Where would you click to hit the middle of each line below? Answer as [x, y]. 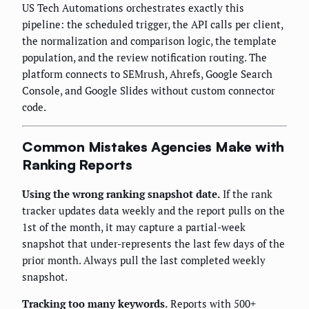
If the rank [246, 193]
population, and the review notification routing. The [144, 57]
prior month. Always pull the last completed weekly [144, 260]
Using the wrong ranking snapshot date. [121, 193]
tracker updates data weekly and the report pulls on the [153, 210]
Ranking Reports [78, 165]
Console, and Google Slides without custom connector [149, 90]
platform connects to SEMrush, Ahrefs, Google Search [147, 73]
